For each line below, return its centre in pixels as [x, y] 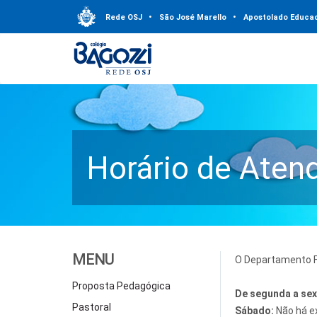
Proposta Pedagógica [121, 286]
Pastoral [92, 307]
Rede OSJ [124, 17]
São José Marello [193, 17]
